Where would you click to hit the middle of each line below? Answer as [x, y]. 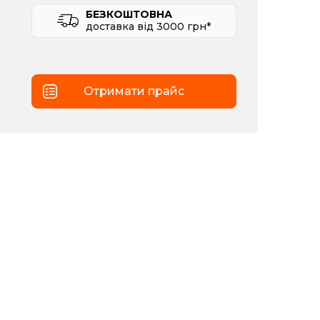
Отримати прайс [134, 91]
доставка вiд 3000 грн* [149, 27]
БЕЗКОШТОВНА [129, 15]
